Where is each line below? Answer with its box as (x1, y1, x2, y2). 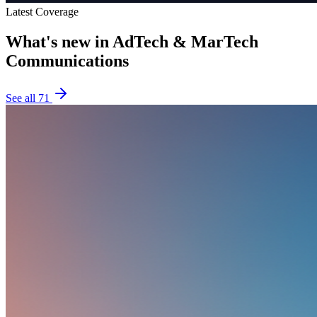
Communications (6, 51, 129, 70)
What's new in (6, 32, 113, 51)
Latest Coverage (6, 6, 79, 18)
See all (6, 91, 38, 104)
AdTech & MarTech (113, 32, 258, 51)
